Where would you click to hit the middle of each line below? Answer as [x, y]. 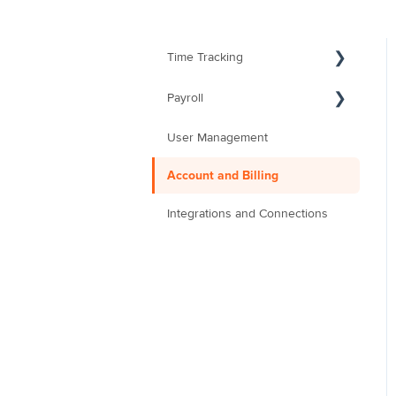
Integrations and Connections [247, 213]
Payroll [185, 98]
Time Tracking [205, 57]
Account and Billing [223, 175]
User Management [217, 137]
